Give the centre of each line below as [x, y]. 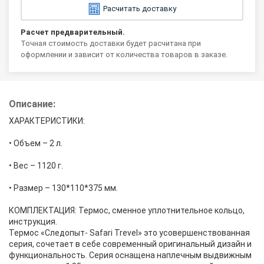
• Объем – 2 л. [36, 143]
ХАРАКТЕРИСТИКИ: [47, 121]
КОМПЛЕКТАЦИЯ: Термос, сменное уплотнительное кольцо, [127, 210]
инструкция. [33, 221]
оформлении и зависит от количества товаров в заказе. [124, 54]
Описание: [32, 104]
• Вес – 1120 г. [36, 165]
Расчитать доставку [139, 9]
